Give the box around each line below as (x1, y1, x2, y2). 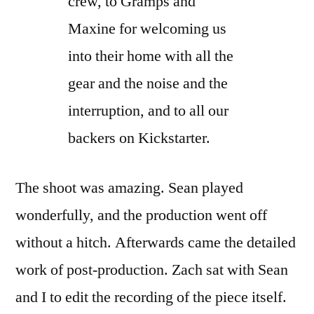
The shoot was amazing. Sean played (15, 177, 243, 198)
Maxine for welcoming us (68, 18, 226, 39)
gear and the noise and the (68, 73, 228, 93)
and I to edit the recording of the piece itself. (15, 287, 287, 307)
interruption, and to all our (68, 100, 228, 121)
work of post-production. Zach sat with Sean (15, 259, 288, 280)
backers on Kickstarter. (68, 128, 210, 148)
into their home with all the (68, 46, 233, 66)
